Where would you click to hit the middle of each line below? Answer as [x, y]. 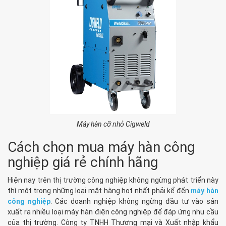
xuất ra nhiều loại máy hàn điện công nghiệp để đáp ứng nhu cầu [113, 212]
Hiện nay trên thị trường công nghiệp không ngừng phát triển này [113, 180]
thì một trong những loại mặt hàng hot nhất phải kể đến [99, 190]
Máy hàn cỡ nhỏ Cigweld [113, 124]
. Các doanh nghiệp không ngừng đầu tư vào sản [134, 201]
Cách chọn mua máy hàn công [101, 147]
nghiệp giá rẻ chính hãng [83, 162]
